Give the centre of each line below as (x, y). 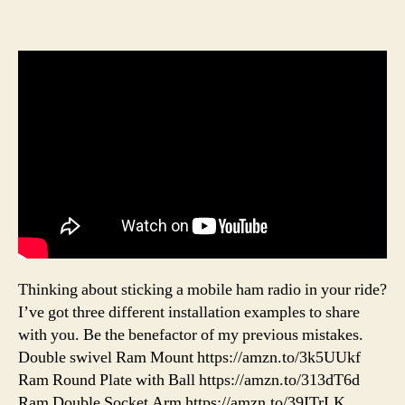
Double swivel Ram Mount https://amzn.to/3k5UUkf (189, 357)
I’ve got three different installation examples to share (189, 312)
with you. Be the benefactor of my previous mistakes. (191, 334)
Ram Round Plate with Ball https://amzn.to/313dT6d (189, 380)
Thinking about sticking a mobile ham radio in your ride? (202, 289)
